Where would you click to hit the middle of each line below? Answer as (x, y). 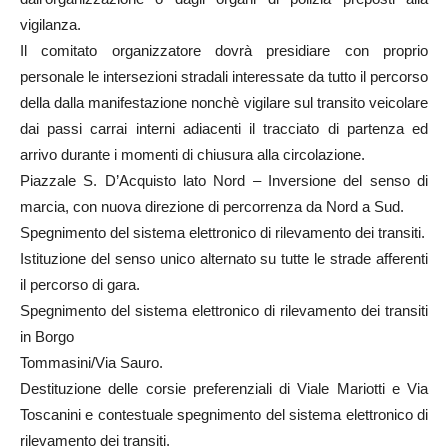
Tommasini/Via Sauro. (91, 362)
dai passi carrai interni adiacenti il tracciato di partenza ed (224, 128)
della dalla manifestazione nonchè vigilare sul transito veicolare (224, 102)
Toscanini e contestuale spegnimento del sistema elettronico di (224, 414)
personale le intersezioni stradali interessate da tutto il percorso (224, 76)
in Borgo (47, 336)
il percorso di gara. (80, 284)
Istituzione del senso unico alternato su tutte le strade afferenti (224, 258)
